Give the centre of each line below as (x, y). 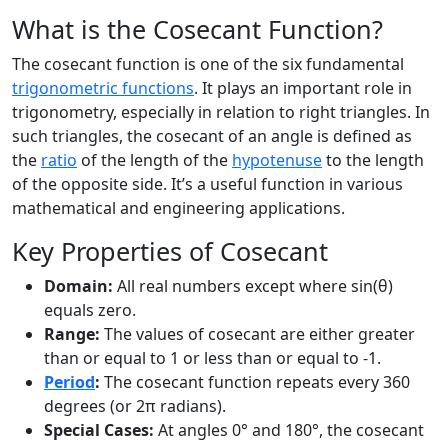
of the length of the (154, 160)
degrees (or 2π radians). (135, 406)
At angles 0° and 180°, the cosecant (289, 430)
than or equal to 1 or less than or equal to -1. (212, 358)
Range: (72, 334)
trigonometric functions (103, 88)
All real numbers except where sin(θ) (253, 286)
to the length (373, 160)
